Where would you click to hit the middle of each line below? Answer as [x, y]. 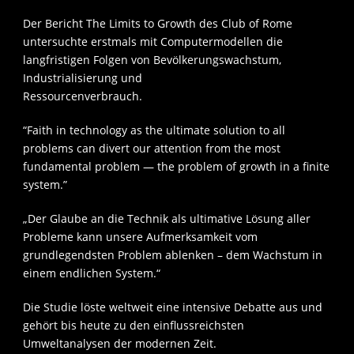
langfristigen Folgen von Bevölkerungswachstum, [152, 60]
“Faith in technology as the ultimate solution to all [154, 130]
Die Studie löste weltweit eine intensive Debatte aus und [173, 307]
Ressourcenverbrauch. [83, 96]
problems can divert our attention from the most [152, 149]
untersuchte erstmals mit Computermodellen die [153, 42]
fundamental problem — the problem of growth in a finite [176, 167]
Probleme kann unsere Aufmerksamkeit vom [140, 237]
